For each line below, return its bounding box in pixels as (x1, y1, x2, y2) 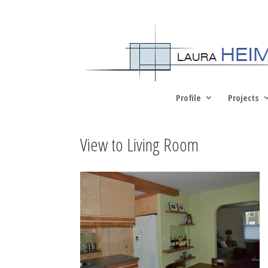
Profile (176, 92, 202, 103)
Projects (228, 92, 260, 103)
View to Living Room (80, 132, 199, 157)
